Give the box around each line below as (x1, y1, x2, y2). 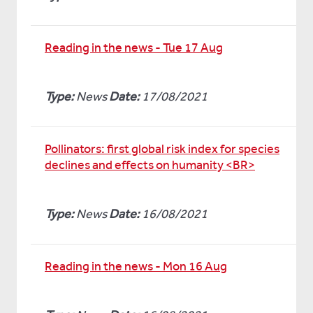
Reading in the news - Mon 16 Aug (45, 259, 227, 274)
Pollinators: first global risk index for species (45, 141, 279, 156)
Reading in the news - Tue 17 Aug (45, 40, 223, 55)
